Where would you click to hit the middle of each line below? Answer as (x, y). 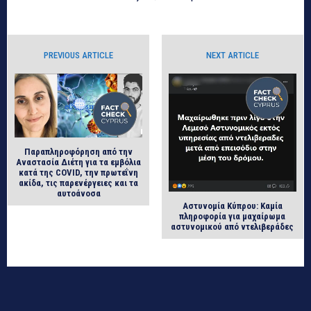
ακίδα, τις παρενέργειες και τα (79, 183)
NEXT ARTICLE (232, 55)
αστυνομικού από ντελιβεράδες (233, 227)
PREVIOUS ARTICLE (79, 55)
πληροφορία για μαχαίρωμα (233, 217)
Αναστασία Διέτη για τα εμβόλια (79, 162)
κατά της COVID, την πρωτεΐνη (79, 172)
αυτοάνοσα (78, 193)
